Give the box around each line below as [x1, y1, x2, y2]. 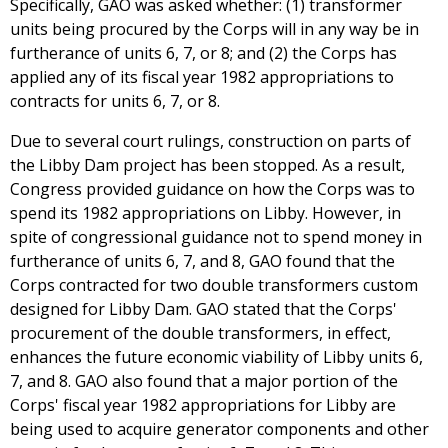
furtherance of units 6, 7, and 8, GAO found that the [10, 250, 395, 273]
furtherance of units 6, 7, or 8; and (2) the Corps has [10, 42, 397, 65]
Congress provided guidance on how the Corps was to [10, 178, 415, 201]
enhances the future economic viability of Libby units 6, [10, 346, 423, 369]
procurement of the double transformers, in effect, [10, 322, 391, 345]
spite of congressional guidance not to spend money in [10, 226, 422, 249]
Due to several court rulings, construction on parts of [10, 130, 411, 153]
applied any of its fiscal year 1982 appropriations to [10, 66, 394, 89]
